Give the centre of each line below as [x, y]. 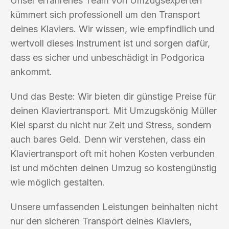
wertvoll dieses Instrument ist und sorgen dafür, [110, 43]
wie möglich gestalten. [58, 182]
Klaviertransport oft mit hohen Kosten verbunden [112, 153]
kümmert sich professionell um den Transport [105, 14]
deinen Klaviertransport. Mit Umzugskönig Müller [113, 110]
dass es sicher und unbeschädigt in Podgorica [107, 57]
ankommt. [31, 72]
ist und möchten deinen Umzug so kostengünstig [113, 168]
